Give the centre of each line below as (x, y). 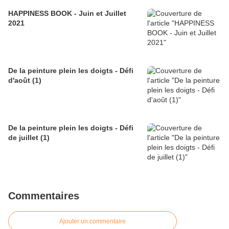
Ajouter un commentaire (93, 222)
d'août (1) (25, 81)
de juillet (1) (29, 138)
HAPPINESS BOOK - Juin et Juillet (67, 14)
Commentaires (44, 196)
